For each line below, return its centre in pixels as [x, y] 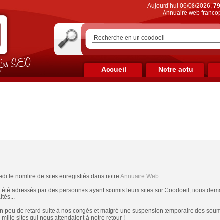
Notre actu [175, 69]
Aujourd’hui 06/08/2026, [180, 6]
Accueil [113, 69]
